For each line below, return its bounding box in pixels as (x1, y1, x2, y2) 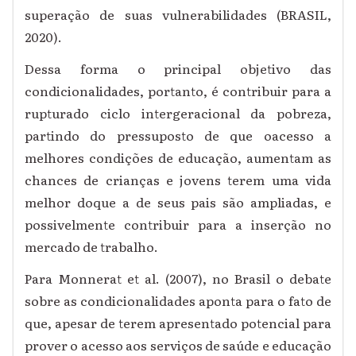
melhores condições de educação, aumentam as (25, 148, 331, 168)
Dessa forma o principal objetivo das (25, 59, 331, 79)
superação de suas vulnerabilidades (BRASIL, (25, 5, 331, 25)
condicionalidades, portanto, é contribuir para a (25, 81, 331, 101)
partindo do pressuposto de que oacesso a (25, 126, 331, 145)
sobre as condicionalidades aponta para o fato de (25, 291, 331, 311)
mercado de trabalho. (25, 237, 158, 257)
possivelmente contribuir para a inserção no (25, 215, 331, 234)
